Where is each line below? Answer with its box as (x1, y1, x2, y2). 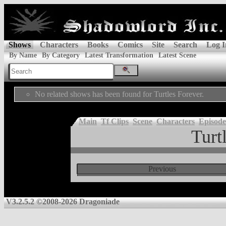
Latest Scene (158, 51, 196, 59)
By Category (42, 51, 80, 59)
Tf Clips (101, 117, 129, 126)
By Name (9, 51, 37, 59)
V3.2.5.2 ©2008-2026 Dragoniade (6, 197, 120, 206)
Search (174, 40, 197, 49)
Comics (118, 40, 143, 49)
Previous (148, 164, 176, 173)
